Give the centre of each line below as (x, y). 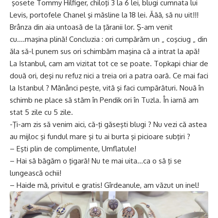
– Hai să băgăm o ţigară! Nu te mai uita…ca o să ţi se (96, 161)
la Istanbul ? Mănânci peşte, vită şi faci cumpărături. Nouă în (107, 88)
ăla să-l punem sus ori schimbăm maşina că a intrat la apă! (105, 51)
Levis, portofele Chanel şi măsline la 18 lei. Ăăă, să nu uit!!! (104, 15)
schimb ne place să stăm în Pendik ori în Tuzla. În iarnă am (104, 100)
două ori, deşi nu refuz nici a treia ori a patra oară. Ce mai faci (109, 76)
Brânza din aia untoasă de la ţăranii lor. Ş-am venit (91, 27)
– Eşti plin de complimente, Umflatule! (73, 149)
